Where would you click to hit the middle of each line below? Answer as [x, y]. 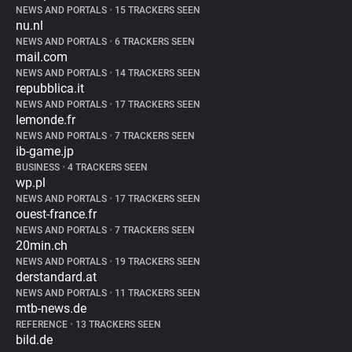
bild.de [34, 340]
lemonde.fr [46, 120]
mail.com [42, 57]
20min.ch [42, 246]
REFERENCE [43, 324]
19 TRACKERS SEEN [156, 262]
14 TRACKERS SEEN [156, 73]
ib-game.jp [45, 151]
